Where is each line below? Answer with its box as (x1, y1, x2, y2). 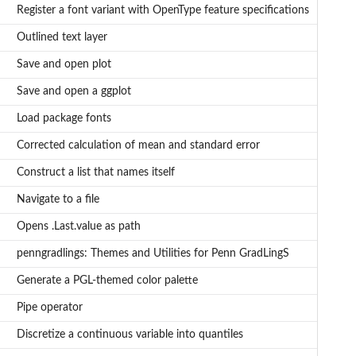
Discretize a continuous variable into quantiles (16, 329, 243, 341)
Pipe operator (16, 302, 83, 314)
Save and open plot (16, 59, 111, 71)
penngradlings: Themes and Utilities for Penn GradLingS (16, 248, 289, 260)
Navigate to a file (16, 194, 99, 206)
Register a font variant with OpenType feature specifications (16, 5, 309, 17)
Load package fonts (16, 113, 111, 125)
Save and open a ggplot (16, 86, 131, 98)
